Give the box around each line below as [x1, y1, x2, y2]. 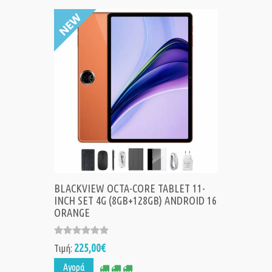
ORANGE [54, 206, 90, 219]
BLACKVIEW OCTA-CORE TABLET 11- [54, 182, 205, 195]
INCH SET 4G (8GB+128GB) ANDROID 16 [54, 194, 217, 207]
